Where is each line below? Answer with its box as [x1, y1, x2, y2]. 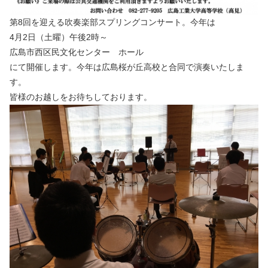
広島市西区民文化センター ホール [10, 47, 144, 57]
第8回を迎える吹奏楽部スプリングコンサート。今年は [10, 17, 215, 28]
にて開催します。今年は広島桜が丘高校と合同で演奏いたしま [10, 62, 244, 72]
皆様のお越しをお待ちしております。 [10, 92, 152, 102]
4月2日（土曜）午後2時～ [10, 32, 108, 42]
